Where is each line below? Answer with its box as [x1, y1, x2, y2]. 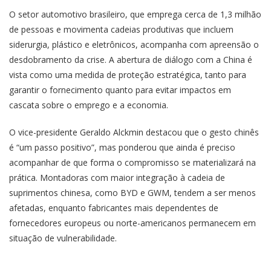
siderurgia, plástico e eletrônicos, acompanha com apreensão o [9, 38, 259, 50]
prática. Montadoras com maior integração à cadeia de [9, 171, 225, 183]
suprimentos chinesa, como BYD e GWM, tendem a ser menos [9, 186, 256, 198]
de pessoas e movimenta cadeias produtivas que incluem [9, 23, 233, 35]
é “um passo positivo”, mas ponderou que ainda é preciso [9, 141, 235, 153]
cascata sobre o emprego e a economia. [9, 99, 168, 111]
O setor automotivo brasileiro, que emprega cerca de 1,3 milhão [9, 8, 261, 20]
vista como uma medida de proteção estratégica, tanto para [9, 68, 246, 80]
